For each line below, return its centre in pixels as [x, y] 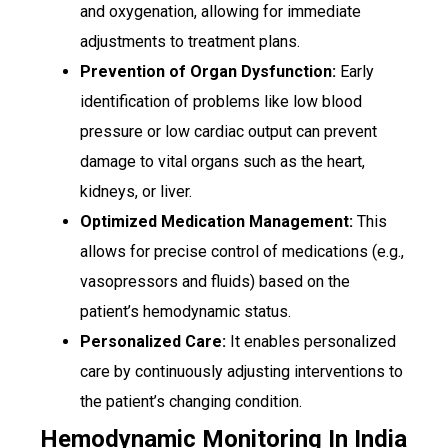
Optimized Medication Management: [216, 222]
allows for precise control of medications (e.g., [242, 252]
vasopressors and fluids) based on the [215, 282]
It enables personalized [311, 342]
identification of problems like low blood [221, 102]
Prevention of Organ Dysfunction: [208, 72]
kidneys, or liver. [136, 192]
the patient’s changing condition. [191, 402]
